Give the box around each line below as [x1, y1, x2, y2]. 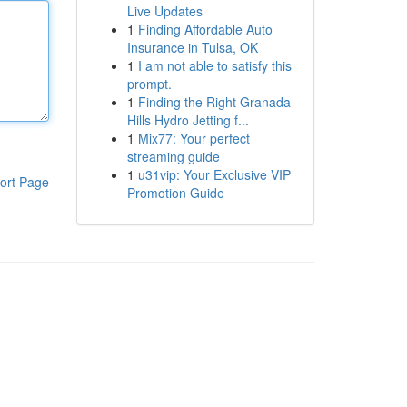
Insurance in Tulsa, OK [126, 38, 258, 56]
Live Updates [126, 2, 203, 20]
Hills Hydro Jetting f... [126, 111, 249, 129]
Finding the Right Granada [137, 93, 291, 111]
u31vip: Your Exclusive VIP [137, 165, 291, 184]
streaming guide [126, 147, 220, 165]
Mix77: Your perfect [137, 129, 250, 147]
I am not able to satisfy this [137, 56, 292, 74]
